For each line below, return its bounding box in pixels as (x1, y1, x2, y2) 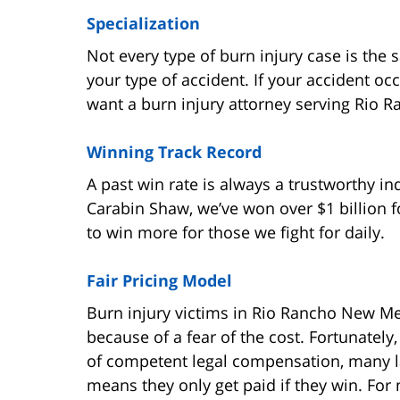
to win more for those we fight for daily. (87, 221, 385, 243)
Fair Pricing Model (87, 269, 232, 291)
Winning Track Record (87, 140, 262, 162)
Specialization (87, 12, 200, 34)
